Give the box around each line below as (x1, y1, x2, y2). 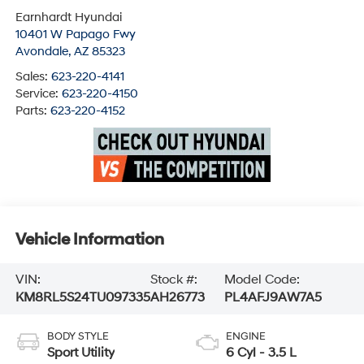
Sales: (15, 69, 51, 85)
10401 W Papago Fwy (15, 27, 136, 43)
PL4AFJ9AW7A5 (223, 289, 322, 306)
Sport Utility (46, 344, 115, 362)
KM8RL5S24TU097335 (15, 289, 150, 306)
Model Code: (223, 271, 300, 288)
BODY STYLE (46, 330, 109, 344)
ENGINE (226, 330, 266, 344)
